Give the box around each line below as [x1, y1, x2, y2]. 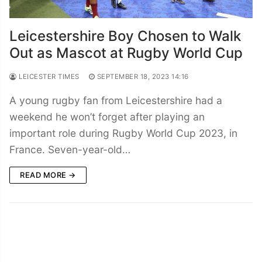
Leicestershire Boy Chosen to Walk [9, 27, 241, 44]
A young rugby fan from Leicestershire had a [9, 94, 222, 106]
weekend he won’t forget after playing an [9, 110, 205, 123]
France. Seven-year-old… [9, 143, 130, 156]
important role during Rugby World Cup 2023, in [9, 126, 237, 139]
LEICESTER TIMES [16, 72, 80, 81]
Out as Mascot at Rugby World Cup [9, 44, 243, 61]
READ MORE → [20, 170, 76, 180]
